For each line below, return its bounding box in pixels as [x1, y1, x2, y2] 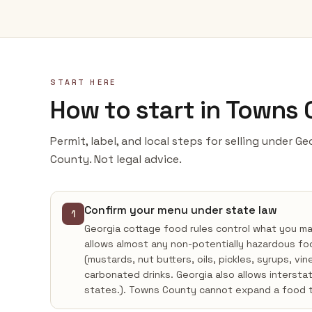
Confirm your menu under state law [84, 203, 277, 217]
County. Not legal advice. [50, 152, 182, 166]
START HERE [50, 77, 116, 87]
